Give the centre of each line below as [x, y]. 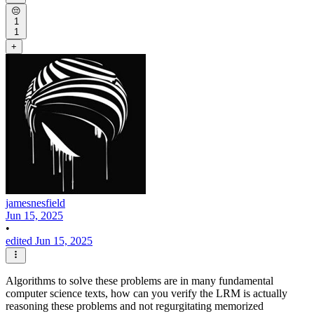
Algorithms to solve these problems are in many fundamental [139, 280]
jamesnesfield [35, 203]
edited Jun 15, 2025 [49, 241]
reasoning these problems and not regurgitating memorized [135, 306]
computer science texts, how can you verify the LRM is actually [146, 293]
